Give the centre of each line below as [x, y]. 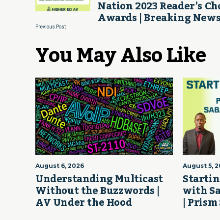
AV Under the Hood [84, 203]
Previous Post [51, 27]
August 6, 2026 [60, 166]
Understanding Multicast [99, 179]
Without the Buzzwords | [97, 191]
